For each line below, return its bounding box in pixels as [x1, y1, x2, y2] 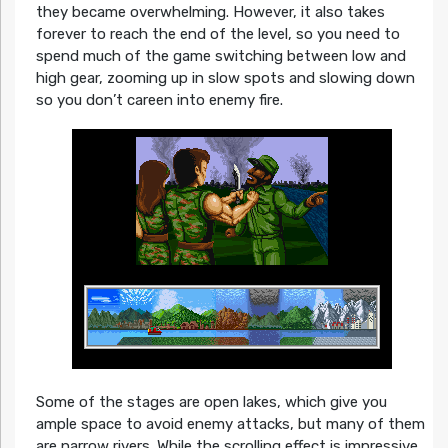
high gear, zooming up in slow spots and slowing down [35, 68, 415, 87]
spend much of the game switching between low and [35, 46, 406, 65]
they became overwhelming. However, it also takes [35, 2, 385, 21]
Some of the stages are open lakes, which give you [35, 393, 387, 412]
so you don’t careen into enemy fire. [35, 90, 283, 109]
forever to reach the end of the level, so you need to [35, 24, 400, 43]
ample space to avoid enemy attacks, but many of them [35, 415, 425, 434]
